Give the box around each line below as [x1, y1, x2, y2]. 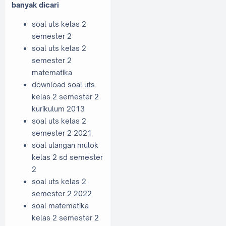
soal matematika [32, 201, 89, 210]
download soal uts [32, 80, 95, 89]
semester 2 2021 [32, 129, 92, 138]
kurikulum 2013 [32, 104, 85, 114]
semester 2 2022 [32, 189, 92, 198]
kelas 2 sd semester [32, 153, 103, 162]
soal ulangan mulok [32, 141, 98, 150]
